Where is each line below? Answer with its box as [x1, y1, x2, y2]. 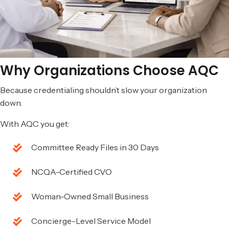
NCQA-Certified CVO [31, 167, 112, 177]
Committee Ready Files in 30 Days [31, 142, 159, 153]
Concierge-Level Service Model [31, 216, 151, 226]
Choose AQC [133, 61, 219, 80]
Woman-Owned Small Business [31, 191, 149, 202]
